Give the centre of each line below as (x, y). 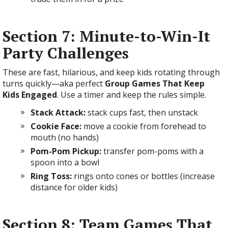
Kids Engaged (30, 95)
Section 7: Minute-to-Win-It (106, 36)
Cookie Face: (56, 126)
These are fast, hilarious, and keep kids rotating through (111, 72)
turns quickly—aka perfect (54, 83)
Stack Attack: (58, 112)
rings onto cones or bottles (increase (143, 176)
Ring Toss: (51, 176)
